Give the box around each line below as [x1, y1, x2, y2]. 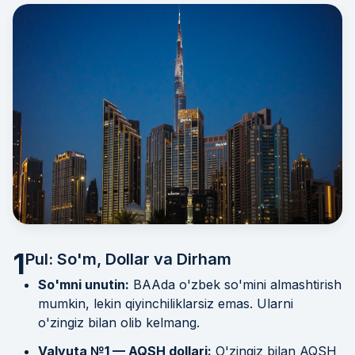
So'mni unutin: [38, 276, 129, 292]
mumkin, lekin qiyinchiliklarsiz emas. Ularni [38, 295, 293, 311]
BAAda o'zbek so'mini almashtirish [129, 276, 342, 292]
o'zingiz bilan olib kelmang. [38, 314, 200, 330]
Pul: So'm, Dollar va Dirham [25, 249, 231, 269]
